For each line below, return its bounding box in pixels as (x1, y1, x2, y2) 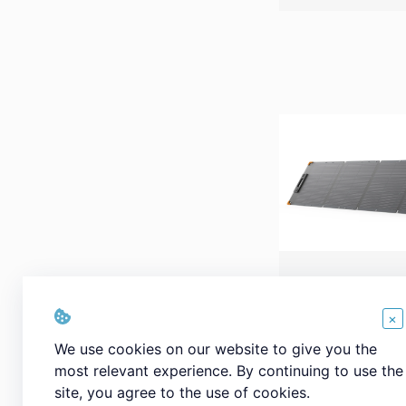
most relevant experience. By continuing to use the (54, 362, 403, 380)
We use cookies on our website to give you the (54, 340, 377, 358)
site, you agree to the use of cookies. (54, 383, 310, 401)
